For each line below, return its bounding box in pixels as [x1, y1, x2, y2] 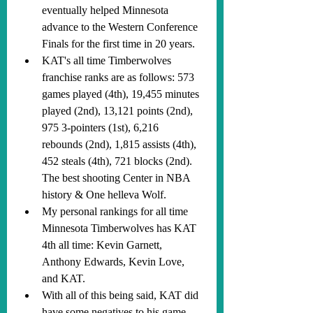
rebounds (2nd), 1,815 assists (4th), [42, 138, 199, 150]
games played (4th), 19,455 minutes [42, 88, 202, 100]
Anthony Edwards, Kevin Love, [42, 256, 187, 268]
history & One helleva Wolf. [42, 189, 166, 201]
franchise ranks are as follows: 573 [42, 71, 197, 83]
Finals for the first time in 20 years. [42, 38, 195, 50]
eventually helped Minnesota [42, 4, 171, 16]
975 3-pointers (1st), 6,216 [42, 122, 161, 133]
